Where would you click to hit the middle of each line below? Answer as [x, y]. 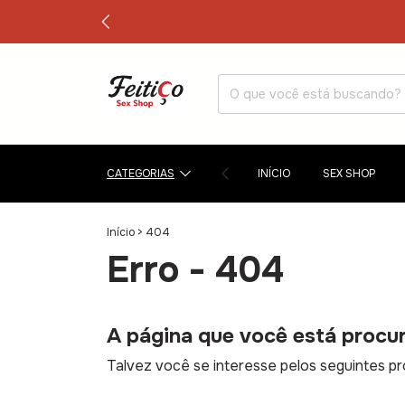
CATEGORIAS [141, 174]
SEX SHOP [349, 174]
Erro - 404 [195, 270]
